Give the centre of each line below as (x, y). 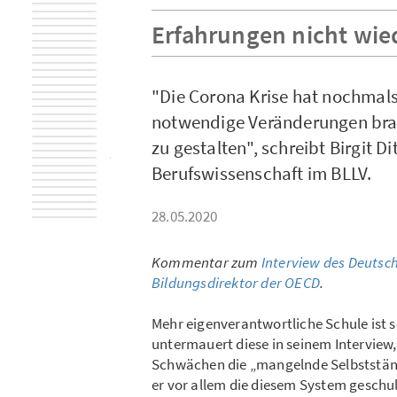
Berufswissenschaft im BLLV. (262, 173)
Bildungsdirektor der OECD (236, 282)
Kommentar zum (206, 262)
